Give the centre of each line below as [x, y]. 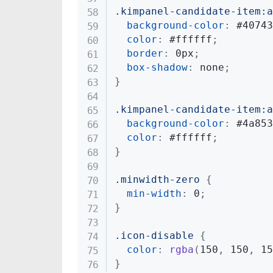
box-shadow [157, 68]
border [145, 54]
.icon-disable [154, 236]
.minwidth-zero [157, 180]
